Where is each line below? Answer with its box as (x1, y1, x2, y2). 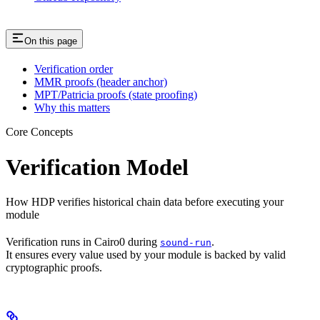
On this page (24, 36, 77, 47)
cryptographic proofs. (6, 261, 102, 274)
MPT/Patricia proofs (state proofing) (34, 89, 197, 101)
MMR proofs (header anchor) (34, 76, 167, 89)
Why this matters (34, 101, 110, 114)
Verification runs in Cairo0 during (6, 236, 160, 249)
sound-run (160, 237, 211, 249)
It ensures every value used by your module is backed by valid (6, 249, 286, 261)
